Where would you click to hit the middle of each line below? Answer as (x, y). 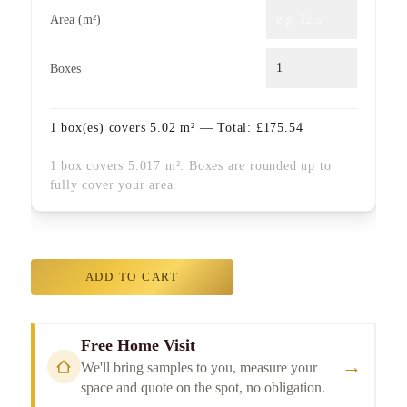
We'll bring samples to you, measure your (199, 368)
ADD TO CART (132, 278)
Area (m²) (75, 20)
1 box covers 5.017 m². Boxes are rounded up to (190, 166)
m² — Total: (216, 127)
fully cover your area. (114, 185)
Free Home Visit (138, 346)
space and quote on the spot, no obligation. (203, 388)
